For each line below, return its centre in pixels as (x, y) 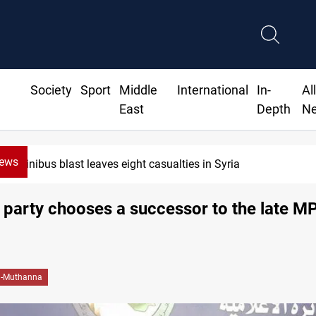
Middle (138, 90)
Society (51, 90)
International (213, 90)
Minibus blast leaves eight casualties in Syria (128, 164)
